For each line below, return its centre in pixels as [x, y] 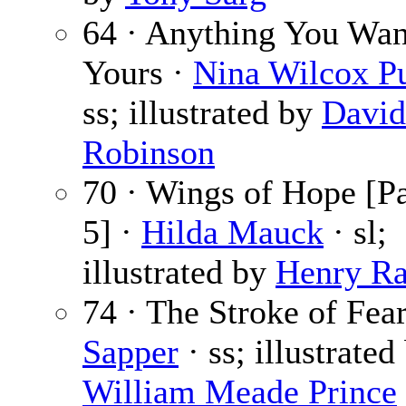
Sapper [130, 352]
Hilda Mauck [232, 232]
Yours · [138, 73]
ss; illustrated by [202, 113]
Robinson [149, 153]
